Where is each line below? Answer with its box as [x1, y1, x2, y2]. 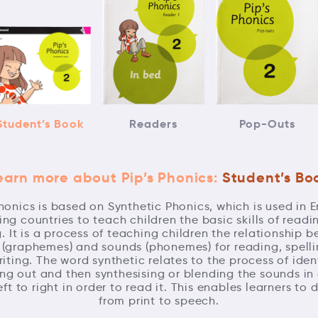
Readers [129, 116, 177, 132]
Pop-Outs [238, 116, 295, 132]
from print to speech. [99, 294, 219, 308]
